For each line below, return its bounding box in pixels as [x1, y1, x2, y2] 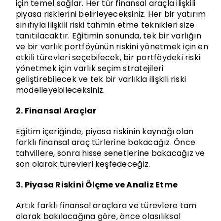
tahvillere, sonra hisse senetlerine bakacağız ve [15, 147, 205, 159]
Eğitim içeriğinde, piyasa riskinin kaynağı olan [15, 126, 194, 138]
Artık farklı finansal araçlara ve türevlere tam [15, 200, 197, 212]
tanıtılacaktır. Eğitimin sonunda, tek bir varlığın [15, 30, 201, 42]
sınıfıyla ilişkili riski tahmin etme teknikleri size [15, 19, 195, 31]
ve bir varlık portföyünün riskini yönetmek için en [15, 41, 208, 53]
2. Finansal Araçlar [15, 105, 97, 117]
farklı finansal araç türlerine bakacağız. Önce [15, 137, 196, 148]
